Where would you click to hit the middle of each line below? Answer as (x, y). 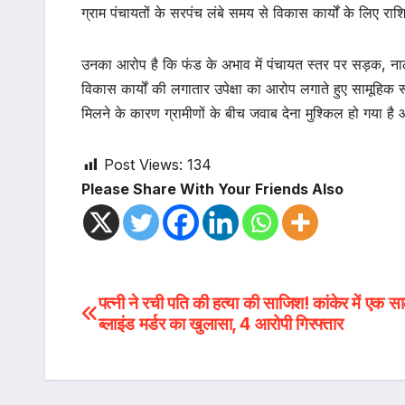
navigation (155, 348)
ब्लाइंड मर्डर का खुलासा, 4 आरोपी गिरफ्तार (221, 324)
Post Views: (143, 165)
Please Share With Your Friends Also (212, 189)
